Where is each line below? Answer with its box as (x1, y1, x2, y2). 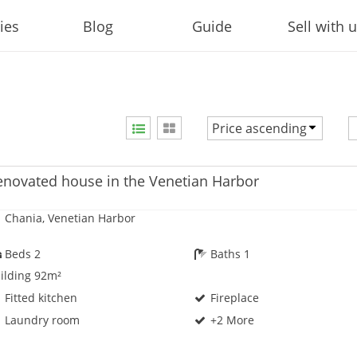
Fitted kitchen (2, 290, 78, 306)
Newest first (211, 190, 284, 208)
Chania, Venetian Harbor (2, 210, 136, 226)
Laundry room (2, 312, 80, 328)
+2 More (207, 312, 255, 328)
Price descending (211, 165, 315, 183)
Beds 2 (2, 245, 41, 261)
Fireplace (207, 290, 260, 306)
